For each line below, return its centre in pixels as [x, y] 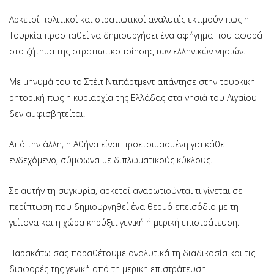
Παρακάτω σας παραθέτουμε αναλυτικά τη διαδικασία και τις [132, 253]
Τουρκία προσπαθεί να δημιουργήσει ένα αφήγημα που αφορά [136, 35]
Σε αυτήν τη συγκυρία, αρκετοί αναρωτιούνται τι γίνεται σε [126, 190]
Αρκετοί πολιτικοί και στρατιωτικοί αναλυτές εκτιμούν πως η [129, 19]
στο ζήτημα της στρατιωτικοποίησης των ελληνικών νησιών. [127, 51]
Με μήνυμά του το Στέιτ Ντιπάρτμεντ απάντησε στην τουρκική [132, 81]
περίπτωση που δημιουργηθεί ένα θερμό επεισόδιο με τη [124, 206]
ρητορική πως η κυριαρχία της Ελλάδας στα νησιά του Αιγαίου [133, 97]
